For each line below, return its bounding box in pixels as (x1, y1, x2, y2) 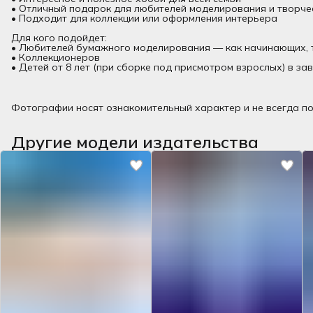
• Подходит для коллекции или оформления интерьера (11, 11, 277, 24)
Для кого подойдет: (11, 31, 107, 44)
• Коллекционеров (11, 50, 100, 64)
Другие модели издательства (11, 131, 259, 152)
